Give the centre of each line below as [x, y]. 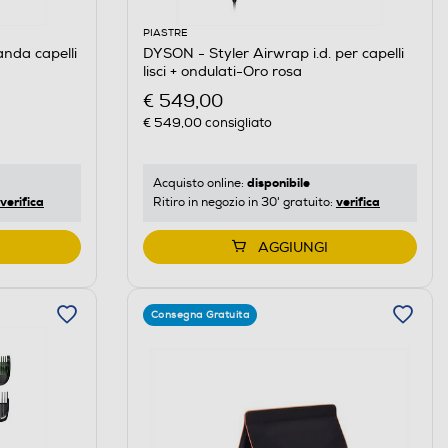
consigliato [236, 122]
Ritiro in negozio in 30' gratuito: [244, 202]
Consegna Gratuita [200, 314]
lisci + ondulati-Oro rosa [222, 71]
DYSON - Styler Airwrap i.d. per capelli [273, 53]
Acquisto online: [199, 183]
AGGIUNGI [292, 247]
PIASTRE [165, 32]
